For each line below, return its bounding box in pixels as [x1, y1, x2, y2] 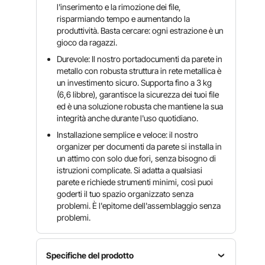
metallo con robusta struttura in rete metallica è [57, 66, 222, 76]
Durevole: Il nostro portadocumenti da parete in [57, 54, 223, 64]
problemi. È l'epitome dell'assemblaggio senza [57, 201, 221, 211]
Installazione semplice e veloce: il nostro [57, 130, 199, 140]
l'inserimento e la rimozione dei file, [57, 2, 182, 12]
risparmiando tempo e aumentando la [57, 14, 190, 24]
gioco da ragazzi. [57, 37, 118, 47]
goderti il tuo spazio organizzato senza [57, 189, 194, 199]
